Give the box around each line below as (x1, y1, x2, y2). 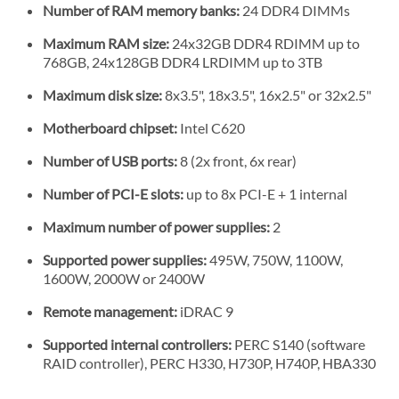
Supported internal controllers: (43, 335, 232, 353)
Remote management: (43, 302, 177, 320)
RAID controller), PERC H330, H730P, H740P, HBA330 (43, 354, 376, 371)
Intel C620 (177, 118, 245, 136)
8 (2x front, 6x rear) (180, 151, 297, 169)
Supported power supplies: (43, 250, 207, 268)
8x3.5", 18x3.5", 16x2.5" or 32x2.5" (162, 85, 371, 103)
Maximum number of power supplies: (43, 217, 270, 235)
